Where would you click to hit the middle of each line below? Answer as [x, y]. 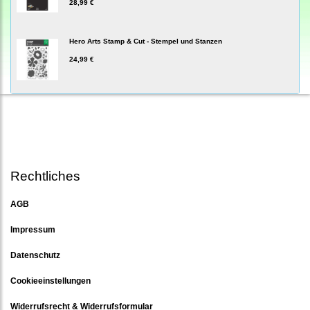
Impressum [33, 229]
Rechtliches [45, 176]
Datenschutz [35, 255]
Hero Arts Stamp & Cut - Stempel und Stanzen [146, 41]
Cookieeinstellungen [51, 280]
